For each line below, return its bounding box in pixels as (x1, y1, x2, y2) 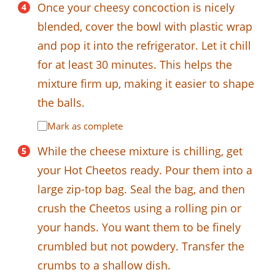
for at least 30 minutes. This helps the (37, 56, 232, 72)
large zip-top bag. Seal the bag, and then (37, 181, 245, 196)
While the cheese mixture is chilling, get (37, 143, 242, 158)
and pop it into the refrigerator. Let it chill (37, 37, 251, 53)
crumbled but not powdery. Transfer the (37, 238, 244, 254)
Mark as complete (47, 119, 123, 132)
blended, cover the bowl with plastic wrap (37, 18, 252, 34)
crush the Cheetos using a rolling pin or (37, 200, 241, 215)
